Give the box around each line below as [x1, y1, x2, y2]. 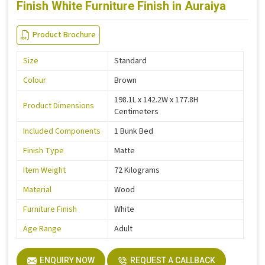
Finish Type [23, 144, 64, 157]
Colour [23, 74, 46, 86]
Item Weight [23, 164, 66, 176]
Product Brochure [33, 28, 96, 41]
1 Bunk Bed [114, 125, 153, 137]
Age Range [23, 222, 62, 235]
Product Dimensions [23, 99, 94, 112]
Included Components [23, 125, 101, 137]
